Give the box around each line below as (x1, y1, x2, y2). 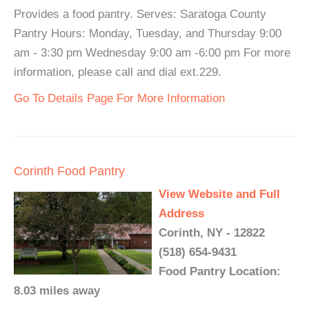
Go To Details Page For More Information (14, 92, 225, 105)
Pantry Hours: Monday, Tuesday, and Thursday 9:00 (14, 27, 281, 40)
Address (159, 207, 204, 220)
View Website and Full (159, 188, 280, 201)
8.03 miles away (14, 284, 100, 297)
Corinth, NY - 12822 (159, 226, 265, 239)
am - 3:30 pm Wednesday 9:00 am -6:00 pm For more (14, 46, 290, 59)
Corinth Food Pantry (14, 164, 125, 178)
